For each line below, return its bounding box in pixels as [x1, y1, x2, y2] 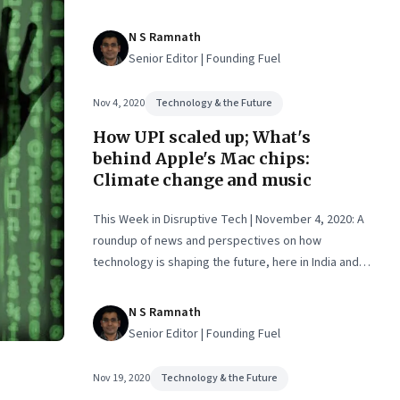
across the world [93, 275, 183, 293]
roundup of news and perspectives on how [93, 232, 321, 250]
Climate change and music [93, 170, 312, 190]
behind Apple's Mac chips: [93, 148, 310, 169]
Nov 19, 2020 [93, 371, 150, 386]
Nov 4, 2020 [93, 96, 145, 111]
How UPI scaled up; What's [93, 127, 311, 147]
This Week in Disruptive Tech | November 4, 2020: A [93, 211, 364, 229]
